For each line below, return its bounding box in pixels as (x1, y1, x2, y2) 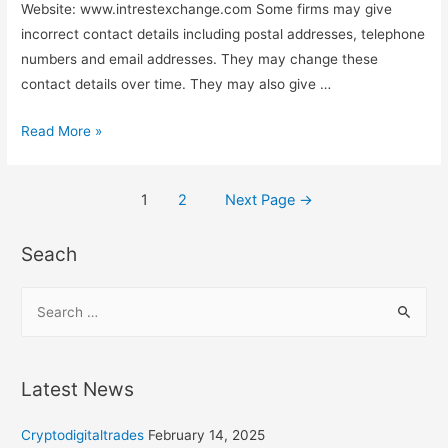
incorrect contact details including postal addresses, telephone (21, 26, 426, 43)
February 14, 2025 (148, 427, 266, 444)
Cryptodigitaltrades (21, 427, 145, 444)
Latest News (21, 377, 135, 402)
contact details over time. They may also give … (21, 76, 332, 93)
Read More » (21, 123, 103, 140)
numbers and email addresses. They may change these (21, 51, 379, 68)
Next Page (225, 191, 300, 210)
